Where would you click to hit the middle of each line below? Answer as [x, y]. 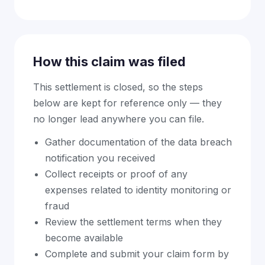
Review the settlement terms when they [133, 222]
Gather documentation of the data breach [138, 142]
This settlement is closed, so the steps [118, 87]
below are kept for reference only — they [127, 103]
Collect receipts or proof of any [116, 174]
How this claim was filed [109, 62]
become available [84, 238]
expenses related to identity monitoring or [138, 190]
